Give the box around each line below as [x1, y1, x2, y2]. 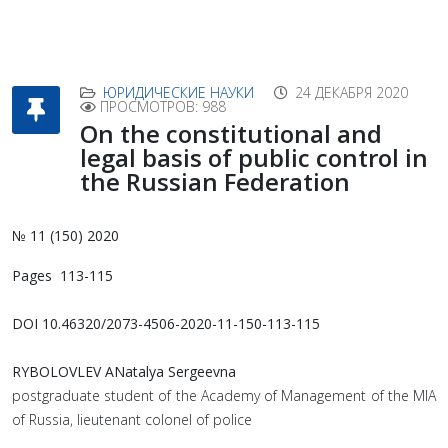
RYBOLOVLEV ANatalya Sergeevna [12, 362, 236, 381]
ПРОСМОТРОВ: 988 [100, 97, 226, 116]
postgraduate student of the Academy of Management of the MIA [12, 386, 436, 405]
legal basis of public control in [80, 141, 428, 174]
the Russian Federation [80, 165, 350, 198]
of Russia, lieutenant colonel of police [12, 410, 252, 429]
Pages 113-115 [12, 266, 113, 285]
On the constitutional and [80, 117, 382, 150]
